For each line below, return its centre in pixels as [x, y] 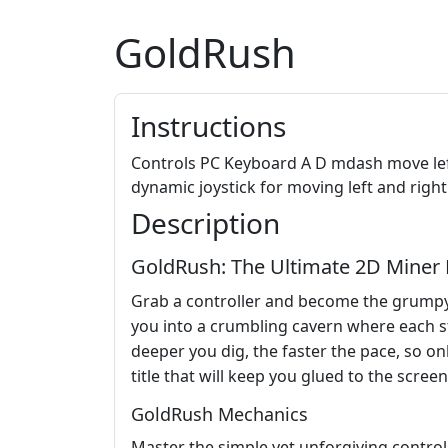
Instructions [208, 126]
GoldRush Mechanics [219, 414]
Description [205, 223]
